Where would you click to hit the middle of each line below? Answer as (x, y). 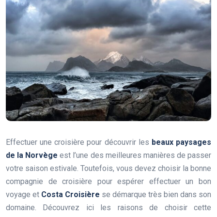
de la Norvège (32, 155)
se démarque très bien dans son (155, 194)
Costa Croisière (70, 194)
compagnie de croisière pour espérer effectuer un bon (108, 181)
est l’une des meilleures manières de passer (135, 155)
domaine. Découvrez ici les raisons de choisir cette (108, 207)
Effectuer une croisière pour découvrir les (79, 142)
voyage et (23, 194)
